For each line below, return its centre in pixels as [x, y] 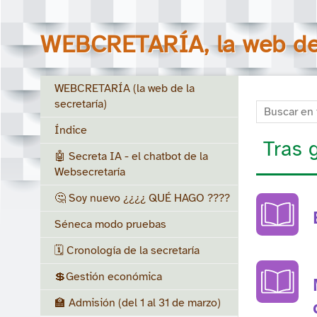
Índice [71, 130]
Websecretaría [90, 172]
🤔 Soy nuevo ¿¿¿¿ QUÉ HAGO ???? [142, 198]
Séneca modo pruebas [110, 224]
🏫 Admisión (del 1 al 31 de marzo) [138, 303]
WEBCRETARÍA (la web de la [125, 88]
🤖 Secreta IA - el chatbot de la [131, 156]
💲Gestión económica [108, 277]
